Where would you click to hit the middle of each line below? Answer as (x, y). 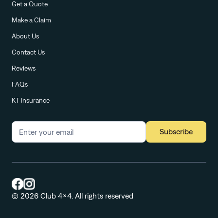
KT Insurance (31, 100)
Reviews (24, 68)
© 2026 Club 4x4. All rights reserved (73, 195)
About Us (25, 36)
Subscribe (176, 132)
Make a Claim (31, 20)
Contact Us (28, 52)
